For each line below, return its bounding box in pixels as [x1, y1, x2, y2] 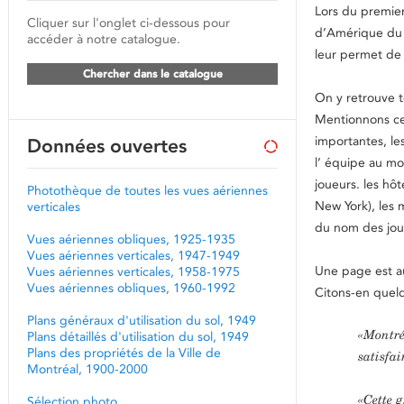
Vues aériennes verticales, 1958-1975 [27, 263, 240, 280]
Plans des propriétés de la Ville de [27, 344, 221, 361]
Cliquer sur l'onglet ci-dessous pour [27, 14, 230, 31]
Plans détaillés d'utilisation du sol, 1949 [27, 328, 249, 344]
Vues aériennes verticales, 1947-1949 [27, 247, 240, 263]
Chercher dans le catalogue [82, 68, 223, 80]
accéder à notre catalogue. [27, 31, 180, 47]
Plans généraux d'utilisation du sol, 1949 [27, 312, 256, 328]
